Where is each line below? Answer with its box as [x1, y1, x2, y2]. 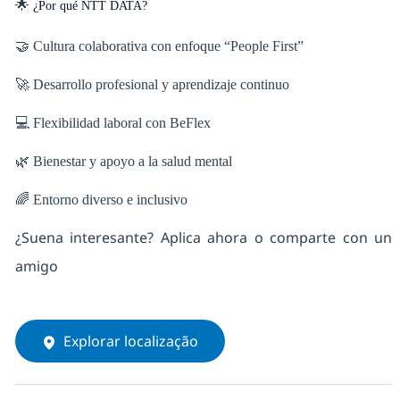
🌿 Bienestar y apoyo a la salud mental [14, 154, 236, 170]
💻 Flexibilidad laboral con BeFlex [14, 115, 214, 131]
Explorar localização [62, 331, 198, 352]
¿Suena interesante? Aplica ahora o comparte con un [14, 228, 393, 248]
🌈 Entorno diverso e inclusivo [14, 192, 187, 208]
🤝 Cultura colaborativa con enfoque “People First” [14, 38, 307, 54]
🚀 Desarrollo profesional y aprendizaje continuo [14, 77, 293, 93]
